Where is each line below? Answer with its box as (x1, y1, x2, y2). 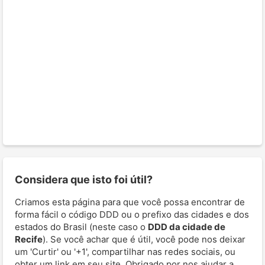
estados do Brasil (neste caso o (15, 221, 148, 232)
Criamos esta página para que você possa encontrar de (15, 196, 245, 208)
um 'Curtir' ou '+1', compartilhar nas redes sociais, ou (15, 245, 235, 257)
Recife (15, 233, 43, 245)
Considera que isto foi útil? (15, 173, 153, 186)
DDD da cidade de (148, 221, 225, 232)
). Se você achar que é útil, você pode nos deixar (43, 233, 245, 245)
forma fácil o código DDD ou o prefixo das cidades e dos (15, 208, 249, 220)
